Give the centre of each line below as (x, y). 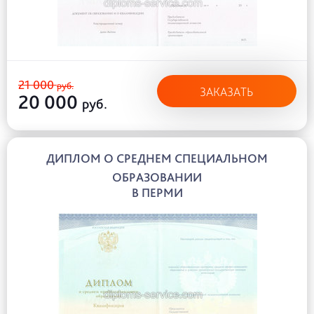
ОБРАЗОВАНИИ (157, 177)
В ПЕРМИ (157, 192)
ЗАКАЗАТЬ (227, 91)
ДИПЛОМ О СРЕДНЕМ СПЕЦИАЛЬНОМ (157, 158)
